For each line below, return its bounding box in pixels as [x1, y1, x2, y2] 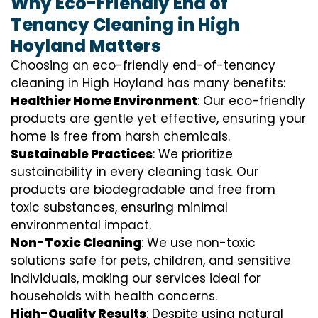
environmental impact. [11, 216, 151, 234]
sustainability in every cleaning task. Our [11, 163, 258, 180]
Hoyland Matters [11, 34, 161, 57]
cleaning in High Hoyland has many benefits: [11, 75, 285, 92]
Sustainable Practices [11, 146, 153, 163]
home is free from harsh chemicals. [11, 128, 230, 145]
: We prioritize [153, 146, 233, 163]
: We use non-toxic [141, 234, 256, 251]
